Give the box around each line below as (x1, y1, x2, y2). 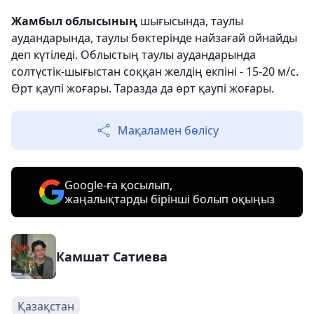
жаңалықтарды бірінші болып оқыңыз (64, 191, 275, 207)
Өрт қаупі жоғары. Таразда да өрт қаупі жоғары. (11, 81, 274, 96)
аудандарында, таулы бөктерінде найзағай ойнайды (11, 30, 297, 46)
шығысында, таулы (137, 13, 243, 29)
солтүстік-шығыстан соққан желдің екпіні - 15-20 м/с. (11, 64, 299, 79)
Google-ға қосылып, (64, 177, 172, 193)
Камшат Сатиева (56, 248, 168, 265)
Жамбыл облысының (11, 13, 137, 29)
